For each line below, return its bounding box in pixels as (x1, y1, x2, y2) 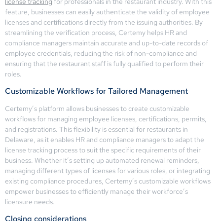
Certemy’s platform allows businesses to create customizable (5, 104, 189, 113)
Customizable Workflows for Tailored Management (5, 85, 188, 96)
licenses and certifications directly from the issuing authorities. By (5, 17, 203, 27)
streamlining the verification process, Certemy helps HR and (5, 28, 187, 37)
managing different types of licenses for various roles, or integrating (5, 166, 210, 175)
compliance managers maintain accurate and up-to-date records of (5, 38, 208, 47)
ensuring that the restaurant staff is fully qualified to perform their (5, 59, 204, 68)
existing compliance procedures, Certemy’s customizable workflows (5, 176, 211, 185)
